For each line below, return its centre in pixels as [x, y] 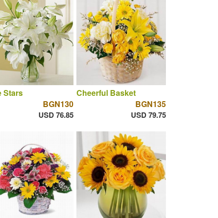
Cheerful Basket [106, 93]
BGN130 [58, 104]
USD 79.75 [148, 115]
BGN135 [150, 104]
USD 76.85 [56, 115]
